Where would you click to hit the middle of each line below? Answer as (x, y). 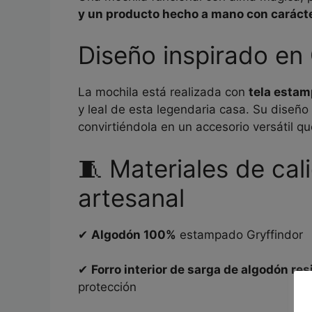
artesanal (131, 197)
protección (107, 287)
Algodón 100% (134, 234)
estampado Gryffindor (240, 234)
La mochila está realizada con (163, 92)
